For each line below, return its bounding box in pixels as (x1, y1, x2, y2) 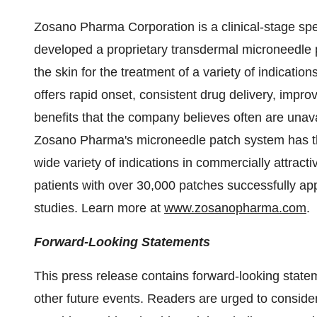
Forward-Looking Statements (34, 235, 210, 249)
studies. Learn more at (34, 201, 164, 215)
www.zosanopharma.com (164, 201, 306, 215)
